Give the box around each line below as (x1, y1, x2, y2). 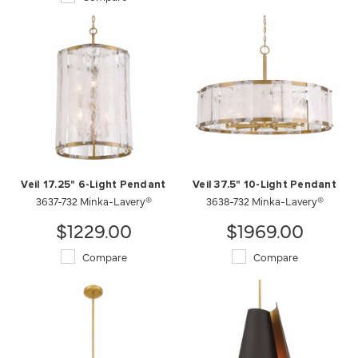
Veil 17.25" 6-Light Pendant (21, 179, 166, 190)
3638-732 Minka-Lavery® (205, 193, 324, 208)
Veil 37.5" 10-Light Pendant (192, 179, 337, 190)
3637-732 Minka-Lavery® (35, 193, 152, 208)
